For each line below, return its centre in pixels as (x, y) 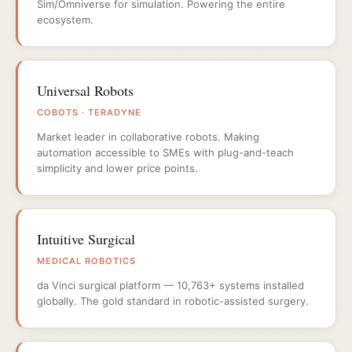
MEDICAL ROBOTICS (86, 261)
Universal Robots (85, 90)
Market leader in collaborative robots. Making (148, 137)
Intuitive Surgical (86, 239)
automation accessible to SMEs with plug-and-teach (165, 152)
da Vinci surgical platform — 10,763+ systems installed (170, 285)
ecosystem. (65, 20)
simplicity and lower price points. (117, 168)
